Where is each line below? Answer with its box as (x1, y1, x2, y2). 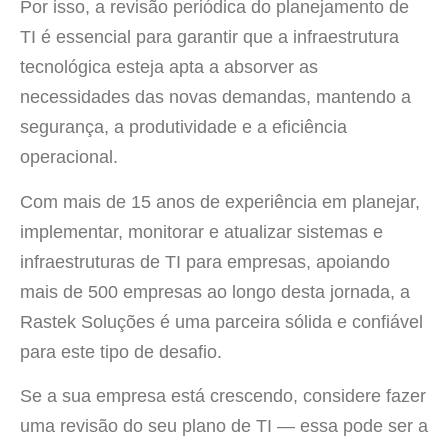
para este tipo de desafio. (20, 341, 222, 362)
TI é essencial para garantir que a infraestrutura (20, 27, 399, 48)
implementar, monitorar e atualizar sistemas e (20, 221, 383, 242)
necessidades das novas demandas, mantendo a (20, 87, 411, 108)
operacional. (20, 147, 118, 168)
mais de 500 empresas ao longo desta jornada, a (20, 281, 410, 302)
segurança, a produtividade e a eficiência (20, 117, 347, 138)
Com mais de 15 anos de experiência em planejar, (20, 191, 420, 212)
